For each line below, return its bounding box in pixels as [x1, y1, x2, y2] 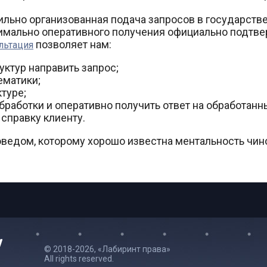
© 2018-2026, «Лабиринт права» [44, 244, 170, 254]
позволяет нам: [33, 38, 111, 51]
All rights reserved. [44, 254, 114, 263]
